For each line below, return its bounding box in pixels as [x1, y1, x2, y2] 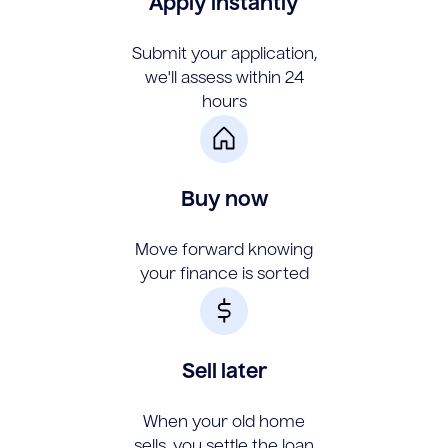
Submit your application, [131, 46, 317, 63]
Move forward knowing [135, 242, 313, 259]
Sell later [181, 362, 267, 383]
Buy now [180, 190, 268, 211]
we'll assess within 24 [144, 70, 304, 87]
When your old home [143, 414, 305, 431]
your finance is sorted [139, 266, 309, 283]
